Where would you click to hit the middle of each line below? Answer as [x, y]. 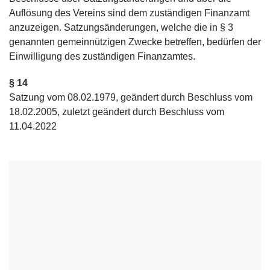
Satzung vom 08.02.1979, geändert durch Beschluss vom [131, 97]
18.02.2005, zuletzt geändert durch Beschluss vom [117, 112]
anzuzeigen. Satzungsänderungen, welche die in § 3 [121, 27]
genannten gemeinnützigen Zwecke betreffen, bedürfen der [135, 42]
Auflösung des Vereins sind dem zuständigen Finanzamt [129, 13]
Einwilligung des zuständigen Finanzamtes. [102, 56]
